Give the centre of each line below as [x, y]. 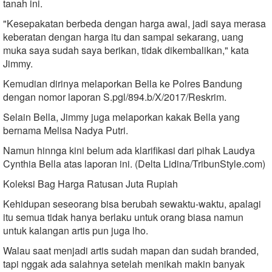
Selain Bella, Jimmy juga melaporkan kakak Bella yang [121, 117]
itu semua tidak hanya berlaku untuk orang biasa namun [123, 217]
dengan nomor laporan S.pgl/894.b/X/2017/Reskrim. [115, 97]
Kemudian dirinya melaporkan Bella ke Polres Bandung [123, 83]
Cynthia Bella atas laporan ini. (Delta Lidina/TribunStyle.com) [134, 163]
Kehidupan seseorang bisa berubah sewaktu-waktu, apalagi [132, 203]
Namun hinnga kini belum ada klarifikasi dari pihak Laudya [129, 150]
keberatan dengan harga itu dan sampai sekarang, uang [123, 36]
